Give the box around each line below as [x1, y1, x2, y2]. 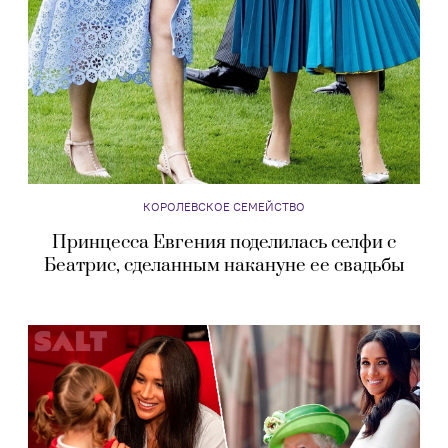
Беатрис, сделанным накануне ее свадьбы [43, 253, 405, 277]
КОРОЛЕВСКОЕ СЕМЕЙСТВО [143, 198, 305, 214]
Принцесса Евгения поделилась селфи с [52, 230, 396, 254]
